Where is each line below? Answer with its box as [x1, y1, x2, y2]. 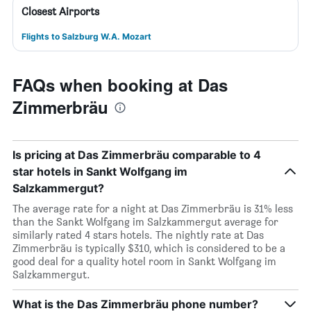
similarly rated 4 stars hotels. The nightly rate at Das [12, 228, 264, 242]
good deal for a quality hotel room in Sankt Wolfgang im [12, 255, 276, 268]
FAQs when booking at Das [12, 73, 228, 96]
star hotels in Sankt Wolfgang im [12, 165, 187, 178]
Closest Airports [22, 5, 99, 18]
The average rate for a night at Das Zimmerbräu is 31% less [12, 202, 293, 215]
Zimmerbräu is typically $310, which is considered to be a [12, 242, 285, 255]
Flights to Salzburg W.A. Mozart [22, 31, 151, 42]
